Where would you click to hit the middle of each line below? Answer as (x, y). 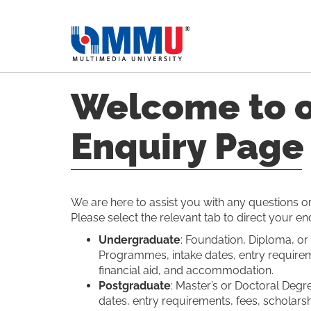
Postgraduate (135, 286)
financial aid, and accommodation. (186, 270)
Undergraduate (140, 240)
